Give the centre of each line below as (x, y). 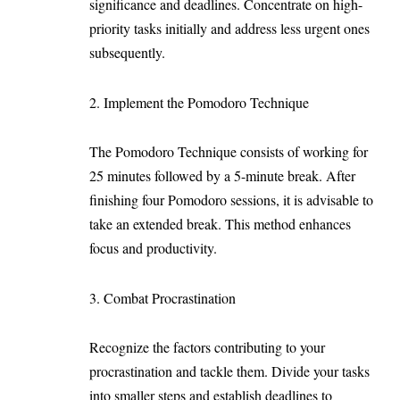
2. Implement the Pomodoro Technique (204, 102)
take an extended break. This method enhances (220, 224)
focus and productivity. (158, 248)
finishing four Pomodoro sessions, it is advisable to (231, 200)
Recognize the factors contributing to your (207, 347)
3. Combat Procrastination (167, 297)
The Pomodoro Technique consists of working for (229, 152)
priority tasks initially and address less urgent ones (229, 29)
